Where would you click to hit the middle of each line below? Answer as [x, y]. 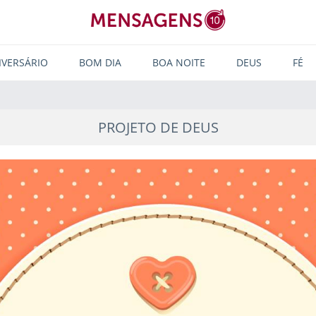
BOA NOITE [178, 62]
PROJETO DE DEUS [158, 127]
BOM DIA [100, 62]
